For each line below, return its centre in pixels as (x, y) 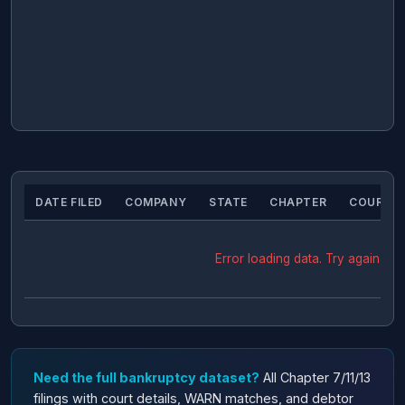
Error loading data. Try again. (299, 259)
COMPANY (156, 202)
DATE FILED (69, 202)
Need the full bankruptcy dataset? (146, 378)
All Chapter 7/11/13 (315, 378)
